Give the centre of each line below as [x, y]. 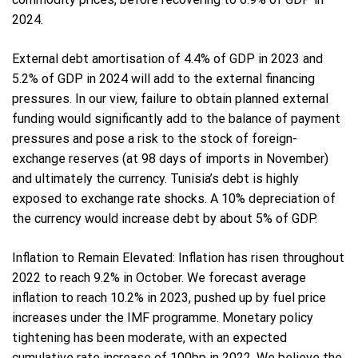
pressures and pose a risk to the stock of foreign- [155, 139]
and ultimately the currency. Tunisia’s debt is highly [155, 179]
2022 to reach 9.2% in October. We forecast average [159, 278]
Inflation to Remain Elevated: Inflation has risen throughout [178, 258]
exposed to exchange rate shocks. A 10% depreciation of [174, 199]
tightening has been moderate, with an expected [149, 338]
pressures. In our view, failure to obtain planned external [170, 99]
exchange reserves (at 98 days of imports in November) [170, 159]
